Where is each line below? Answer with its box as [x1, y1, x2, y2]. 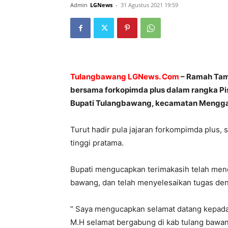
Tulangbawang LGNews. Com [70, 72, 179, 81]
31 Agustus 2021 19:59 [121, 1, 178, 9]
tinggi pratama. [70, 138, 124, 148]
